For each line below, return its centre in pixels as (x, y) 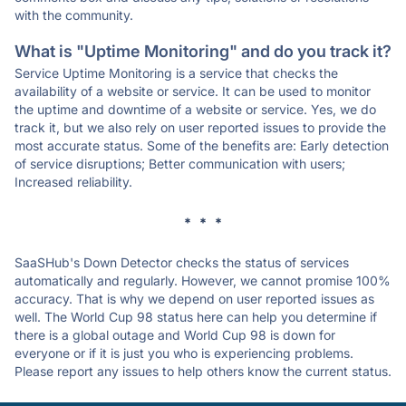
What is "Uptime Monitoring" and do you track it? (203, 51)
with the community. (74, 15)
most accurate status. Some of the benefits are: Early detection (202, 145)
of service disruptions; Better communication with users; (180, 164)
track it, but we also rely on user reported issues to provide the (200, 127)
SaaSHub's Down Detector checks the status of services (182, 262)
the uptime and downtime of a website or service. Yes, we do (195, 109)
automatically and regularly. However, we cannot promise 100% (203, 280)
